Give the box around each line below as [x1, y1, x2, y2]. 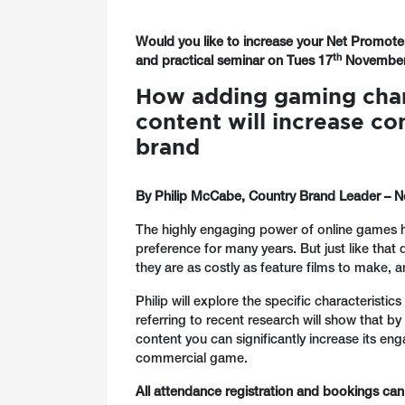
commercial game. [136, 353, 248, 366]
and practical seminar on [136, 56, 287, 69]
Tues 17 [287, 56, 333, 69]
